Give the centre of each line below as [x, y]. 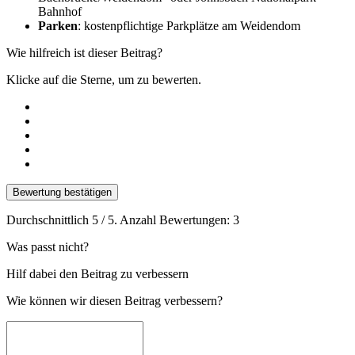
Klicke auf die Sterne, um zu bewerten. [104, 79]
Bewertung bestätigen [62, 192]
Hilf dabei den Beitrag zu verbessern [97, 273]
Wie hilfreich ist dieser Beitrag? [84, 52]
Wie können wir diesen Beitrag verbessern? [115, 300]
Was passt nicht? [48, 246]
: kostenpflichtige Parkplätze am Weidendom [189, 25]
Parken [58, 25]
